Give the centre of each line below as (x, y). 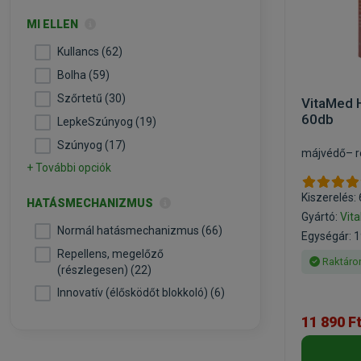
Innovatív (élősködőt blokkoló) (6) (141, 293)
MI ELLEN (54, 24)
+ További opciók (69, 168)
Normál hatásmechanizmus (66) (140, 230)
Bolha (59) (83, 75)
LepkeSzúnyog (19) (107, 122)
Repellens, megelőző (110, 254)
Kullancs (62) (90, 52)
